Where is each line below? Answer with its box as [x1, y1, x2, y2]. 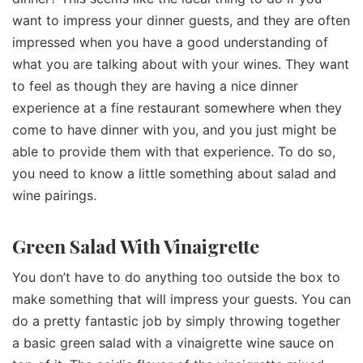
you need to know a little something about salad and [12, 164, 336, 181]
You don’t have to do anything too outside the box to [12, 268, 340, 285]
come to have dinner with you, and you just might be [12, 121, 336, 138]
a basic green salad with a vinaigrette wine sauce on [12, 334, 334, 351]
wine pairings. [12, 186, 100, 203]
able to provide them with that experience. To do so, [12, 143, 335, 160]
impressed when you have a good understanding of [12, 33, 328, 50]
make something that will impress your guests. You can [12, 290, 351, 307]
